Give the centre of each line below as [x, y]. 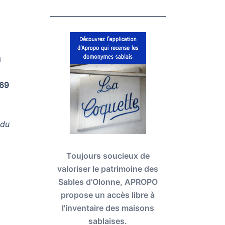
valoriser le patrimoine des [108, 169]
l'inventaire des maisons [108, 208]
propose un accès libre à [108, 195]
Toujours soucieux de [108, 156]
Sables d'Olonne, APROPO [108, 182]
